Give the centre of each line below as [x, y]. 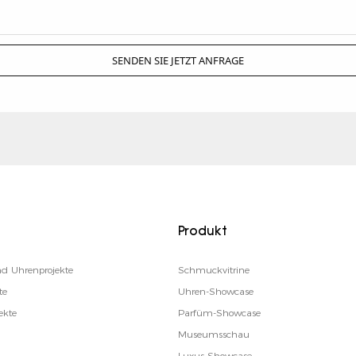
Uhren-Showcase [216, 292]
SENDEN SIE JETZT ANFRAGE [178, 60]
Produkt [203, 232]
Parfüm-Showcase [219, 313]
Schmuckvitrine [214, 270]
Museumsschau [214, 335]
